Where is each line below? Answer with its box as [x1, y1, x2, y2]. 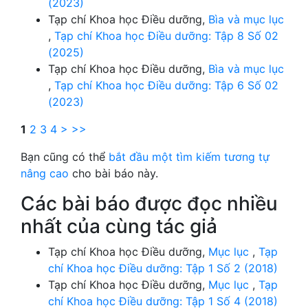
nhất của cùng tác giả [21, 214, 217, 238]
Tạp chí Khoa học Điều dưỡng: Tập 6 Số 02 [54, 78, 278, 92]
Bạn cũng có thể [21, 149, 109, 164]
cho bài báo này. [69, 166, 158, 180]
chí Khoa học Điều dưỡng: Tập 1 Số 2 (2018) [48, 261, 278, 275]
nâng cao [21, 166, 69, 180]
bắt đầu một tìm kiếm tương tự [109, 149, 269, 164]
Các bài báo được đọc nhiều [21, 191, 278, 215]
